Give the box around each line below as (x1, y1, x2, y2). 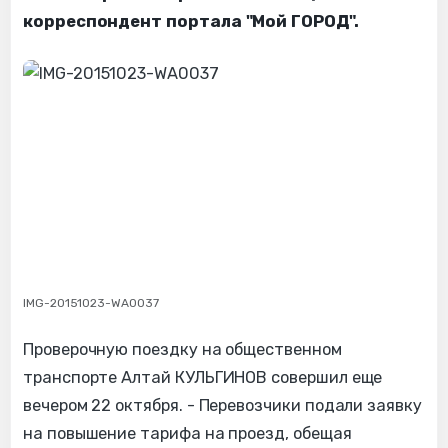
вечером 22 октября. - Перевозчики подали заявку (23, 396, 422, 416)
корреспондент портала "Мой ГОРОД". (23, 12, 359, 32)
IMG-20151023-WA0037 (23, 296, 159, 311)
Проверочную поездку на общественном (23, 340, 342, 360)
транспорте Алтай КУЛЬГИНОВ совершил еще (23, 368, 383, 388)
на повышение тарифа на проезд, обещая (23, 424, 352, 444)
